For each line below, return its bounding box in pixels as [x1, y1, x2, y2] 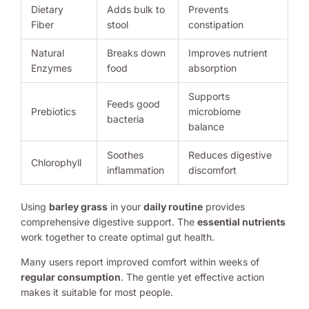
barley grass [49, 200, 108, 212]
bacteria [107, 112, 144, 125]
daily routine [143, 200, 203, 212]
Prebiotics [31, 105, 76, 117]
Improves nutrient [188, 46, 268, 59]
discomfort [188, 163, 237, 176]
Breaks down [107, 46, 166, 59]
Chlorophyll [31, 156, 81, 168]
